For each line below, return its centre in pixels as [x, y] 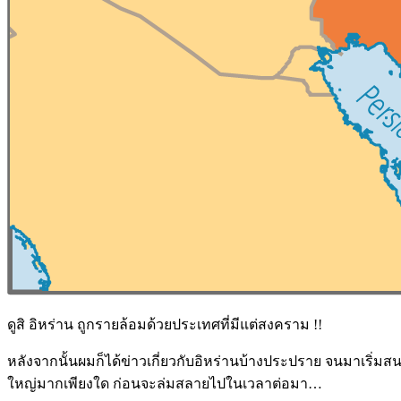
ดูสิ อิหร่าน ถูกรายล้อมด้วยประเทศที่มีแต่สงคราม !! [165, 324]
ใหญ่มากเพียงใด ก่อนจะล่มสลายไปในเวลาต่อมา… [165, 383]
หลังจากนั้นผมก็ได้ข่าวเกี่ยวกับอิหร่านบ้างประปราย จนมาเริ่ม [195, 361]
